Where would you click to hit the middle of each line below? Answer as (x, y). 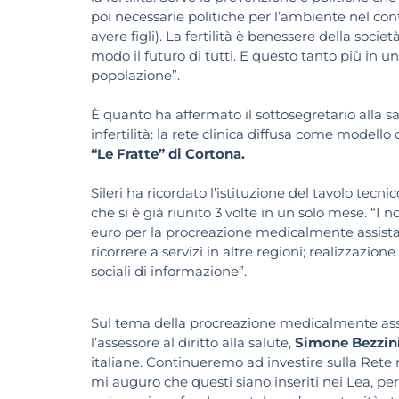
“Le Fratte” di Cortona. (168, 153)
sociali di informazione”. (169, 271)
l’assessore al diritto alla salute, (193, 343)
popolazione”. (135, 75)
